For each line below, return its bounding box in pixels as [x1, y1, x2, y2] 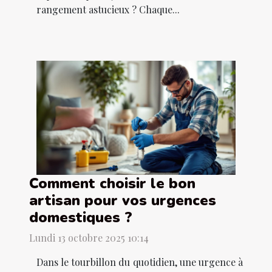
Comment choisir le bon [29, 173, 195, 193]
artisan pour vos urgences [29, 190, 216, 210]
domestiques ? [29, 207, 132, 227]
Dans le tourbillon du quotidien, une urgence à [36, 255, 243, 268]
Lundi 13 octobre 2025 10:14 [29, 231, 149, 244]
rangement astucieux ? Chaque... [36, 3, 180, 16]
